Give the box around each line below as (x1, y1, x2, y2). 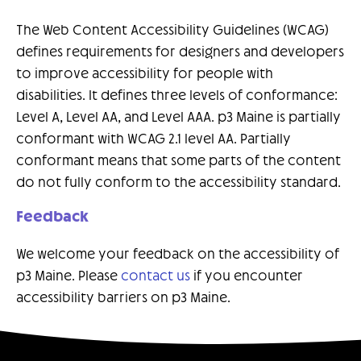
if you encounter (190, 270, 303, 283)
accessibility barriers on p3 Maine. (16, 292, 230, 305)
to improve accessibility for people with (16, 68, 273, 81)
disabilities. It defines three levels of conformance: (16, 89, 338, 102)
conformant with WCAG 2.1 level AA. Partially (16, 133, 291, 146)
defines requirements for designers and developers (16, 46, 344, 59)
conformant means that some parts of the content (16, 155, 341, 168)
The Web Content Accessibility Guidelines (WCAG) (16, 24, 329, 37)
